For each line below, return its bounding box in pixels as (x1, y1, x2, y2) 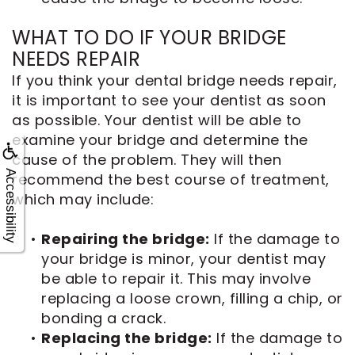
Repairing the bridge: (41, 228, 210, 249)
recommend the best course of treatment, (12, 169, 330, 189)
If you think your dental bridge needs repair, (12, 70, 338, 90)
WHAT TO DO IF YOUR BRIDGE (12, 24, 287, 51)
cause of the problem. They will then (12, 149, 281, 170)
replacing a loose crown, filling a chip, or (41, 288, 343, 308)
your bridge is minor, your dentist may (41, 248, 326, 269)
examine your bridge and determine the (12, 129, 308, 150)
